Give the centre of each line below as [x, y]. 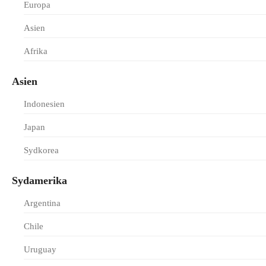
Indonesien [44, 104]
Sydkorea [41, 150]
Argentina [42, 203]
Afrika [36, 51]
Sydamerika [39, 180]
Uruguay [40, 249]
